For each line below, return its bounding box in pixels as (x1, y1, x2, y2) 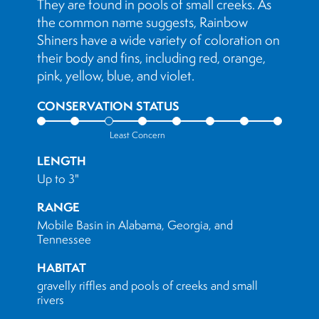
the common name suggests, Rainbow (37, 14, 248, 31)
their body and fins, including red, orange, (37, 49, 266, 66)
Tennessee (37, 231, 91, 247)
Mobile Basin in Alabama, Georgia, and (37, 217, 233, 233)
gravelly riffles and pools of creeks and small (37, 278, 258, 293)
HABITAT (37, 259, 86, 276)
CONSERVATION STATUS (37, 98, 179, 114)
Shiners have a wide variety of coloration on (37, 31, 280, 48)
